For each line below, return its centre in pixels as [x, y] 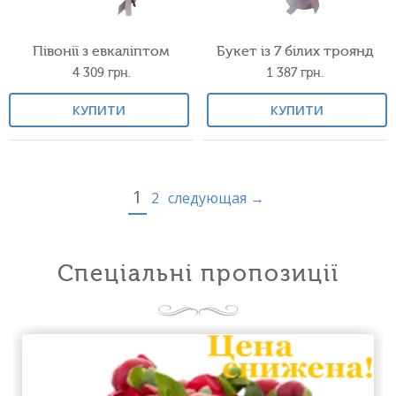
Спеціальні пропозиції [198, 274]
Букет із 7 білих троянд [295, 51]
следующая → [216, 198]
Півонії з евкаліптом [101, 51]
